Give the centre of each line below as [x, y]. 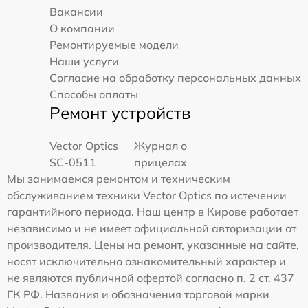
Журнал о [161, 146]
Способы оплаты [94, 94]
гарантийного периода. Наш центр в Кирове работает [153, 212]
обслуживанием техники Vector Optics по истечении [147, 195]
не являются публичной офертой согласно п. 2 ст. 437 [151, 278]
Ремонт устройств [120, 113]
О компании [82, 28]
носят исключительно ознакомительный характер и [146, 261]
